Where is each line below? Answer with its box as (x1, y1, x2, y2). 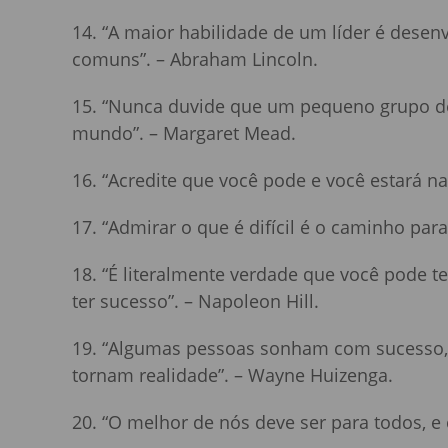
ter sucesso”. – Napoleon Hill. (72, 289, 319, 314)
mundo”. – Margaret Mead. (72, 121, 296, 146)
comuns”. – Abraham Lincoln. (72, 47, 318, 72)
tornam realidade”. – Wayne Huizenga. (72, 363, 393, 388)
